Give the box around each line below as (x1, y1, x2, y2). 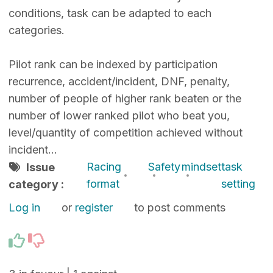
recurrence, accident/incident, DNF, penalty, (8, 75, 230, 88)
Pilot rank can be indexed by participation (8, 58, 218, 71)
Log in (8, 201, 40, 214)
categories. (8, 24, 65, 37)
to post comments (130, 201, 225, 214)
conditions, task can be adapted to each (8, 7, 211, 20)
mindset (181, 160, 221, 174)
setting (221, 177, 255, 191)
